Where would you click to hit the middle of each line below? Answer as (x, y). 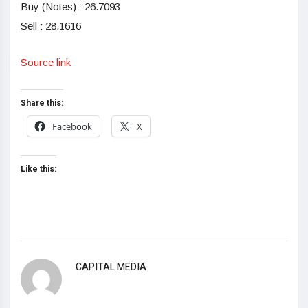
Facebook (72, 126)
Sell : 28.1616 (51, 25)
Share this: (42, 103)
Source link (46, 62)
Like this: (38, 169)
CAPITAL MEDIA (111, 267)
